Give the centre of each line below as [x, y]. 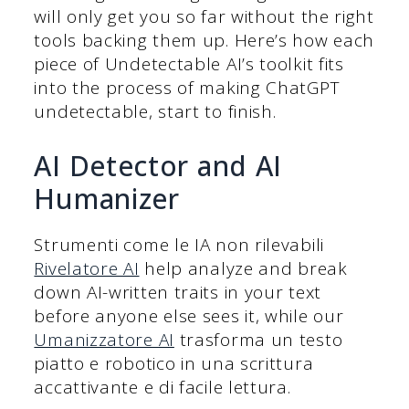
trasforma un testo [258, 339]
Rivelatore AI [87, 268]
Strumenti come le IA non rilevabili [179, 244]
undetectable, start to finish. [155, 112]
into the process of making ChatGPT [187, 88]
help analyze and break [243, 268]
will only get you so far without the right [204, 17]
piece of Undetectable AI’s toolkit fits [189, 64]
